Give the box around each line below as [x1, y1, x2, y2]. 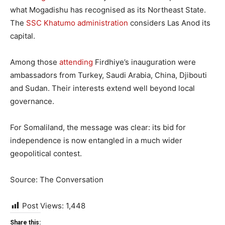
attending [59, 57, 93, 67]
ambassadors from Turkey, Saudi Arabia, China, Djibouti [10, 70, 207, 80]
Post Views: [22, 200, 64, 210]
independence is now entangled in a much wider [10, 135, 182, 145]
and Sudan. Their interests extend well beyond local [10, 83, 195, 93]
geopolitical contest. [10, 148, 82, 158]
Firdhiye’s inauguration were [93, 57, 196, 67]
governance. [10, 96, 54, 106]
